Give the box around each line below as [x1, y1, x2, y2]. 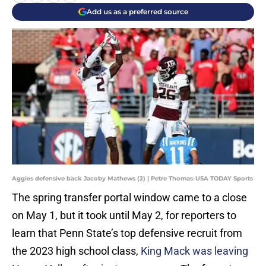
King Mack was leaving [141, 245, 248, 258]
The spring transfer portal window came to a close [12, 191, 247, 204]
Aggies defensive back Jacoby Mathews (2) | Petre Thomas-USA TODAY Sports [12, 175, 253, 183]
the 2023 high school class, [12, 245, 141, 258]
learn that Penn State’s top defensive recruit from [12, 227, 242, 240]
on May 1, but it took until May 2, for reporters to [12, 209, 236, 222]
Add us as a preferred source [86, 7, 188, 16]
